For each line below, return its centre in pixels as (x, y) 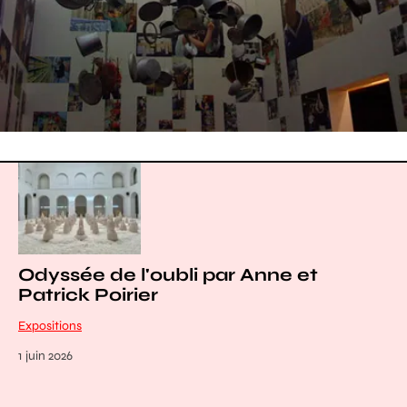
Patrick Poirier (88, 295)
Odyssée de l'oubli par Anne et (168, 275)
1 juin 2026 (45, 356)
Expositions (50, 326)
